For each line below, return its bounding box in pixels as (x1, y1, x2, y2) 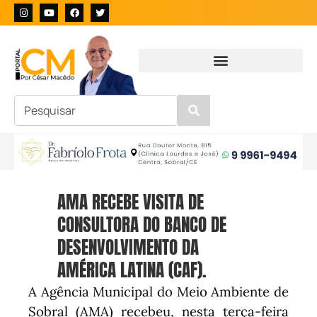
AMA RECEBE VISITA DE (57, 189, 204, 216)
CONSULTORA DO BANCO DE (57, 212, 227, 238)
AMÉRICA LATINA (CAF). (57, 257, 207, 284)
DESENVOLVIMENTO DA (57, 234, 200, 261)
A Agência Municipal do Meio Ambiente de (28, 283, 289, 301)
